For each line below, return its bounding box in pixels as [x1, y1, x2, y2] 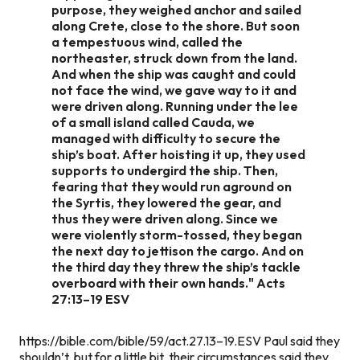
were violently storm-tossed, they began [51, 226, 302, 243]
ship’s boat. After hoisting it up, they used [51, 145, 305, 162]
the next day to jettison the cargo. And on [51, 242, 304, 259]
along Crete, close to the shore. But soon [51, 17, 300, 34]
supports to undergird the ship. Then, [51, 162, 278, 178]
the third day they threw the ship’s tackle [51, 258, 301, 275]
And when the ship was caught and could [51, 65, 296, 82]
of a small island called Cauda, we [51, 113, 255, 130]
